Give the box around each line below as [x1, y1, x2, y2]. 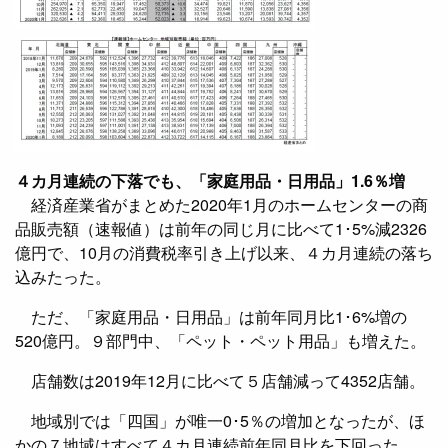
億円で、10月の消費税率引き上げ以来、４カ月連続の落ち [15, 241, 433, 265]
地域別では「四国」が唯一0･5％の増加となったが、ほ [15, 409, 425, 433]
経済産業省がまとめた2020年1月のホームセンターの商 [15, 193, 428, 217]
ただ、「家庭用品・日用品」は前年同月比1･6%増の [15, 305, 407, 329]
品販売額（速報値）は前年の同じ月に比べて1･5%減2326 [15, 217, 427, 241]
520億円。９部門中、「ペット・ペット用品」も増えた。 [15, 329, 426, 353]
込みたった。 [15, 265, 111, 289]
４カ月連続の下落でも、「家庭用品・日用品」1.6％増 [15, 169, 405, 193]
